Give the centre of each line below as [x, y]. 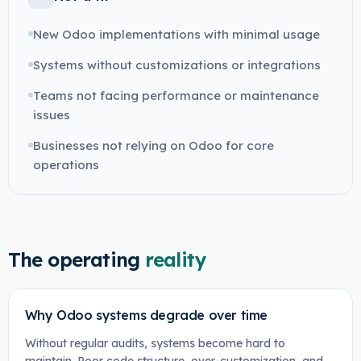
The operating [74, 259]
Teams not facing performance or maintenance [176, 95]
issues [51, 115]
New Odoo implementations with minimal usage [176, 34]
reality [176, 259]
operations [66, 165]
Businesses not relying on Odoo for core [153, 145]
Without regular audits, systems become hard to [155, 343]
